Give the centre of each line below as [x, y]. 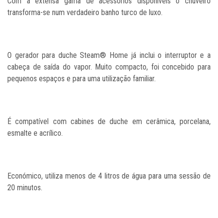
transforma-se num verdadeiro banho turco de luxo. [85, 12]
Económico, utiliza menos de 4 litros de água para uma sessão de [109, 176]
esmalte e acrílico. [35, 133]
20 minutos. [25, 187]
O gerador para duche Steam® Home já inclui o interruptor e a [109, 55]
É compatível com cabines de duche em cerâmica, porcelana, [109, 121]
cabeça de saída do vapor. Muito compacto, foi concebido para [109, 67]
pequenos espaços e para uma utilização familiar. [82, 78]
